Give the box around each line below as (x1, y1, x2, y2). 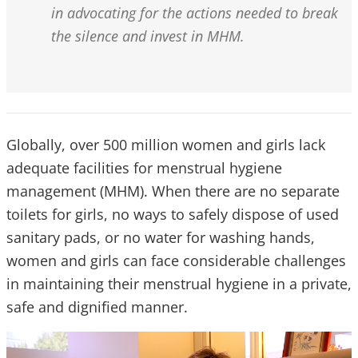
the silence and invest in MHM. (51, 26, 245, 46)
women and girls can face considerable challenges (6, 251, 346, 270)
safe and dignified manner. (6, 297, 188, 316)
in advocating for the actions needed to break (51, 3, 338, 22)
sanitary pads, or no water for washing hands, (6, 228, 315, 247)
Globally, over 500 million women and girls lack (6, 135, 325, 154)
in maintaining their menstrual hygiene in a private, (6, 274, 352, 293)
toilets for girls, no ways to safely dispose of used (6, 205, 339, 224)
